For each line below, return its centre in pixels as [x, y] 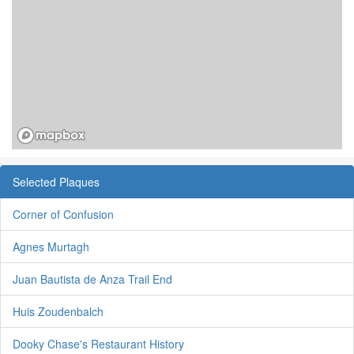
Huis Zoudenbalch [58, 311]
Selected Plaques [56, 181]
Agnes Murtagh [51, 246]
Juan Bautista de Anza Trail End [92, 279]
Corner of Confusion [63, 214]
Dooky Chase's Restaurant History [98, 343]
